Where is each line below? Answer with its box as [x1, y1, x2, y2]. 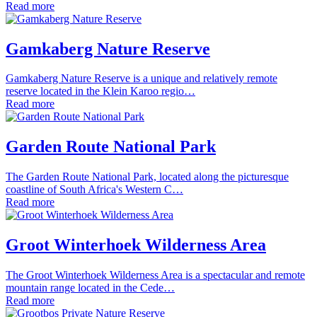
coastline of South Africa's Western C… [6, 183, 183, 196]
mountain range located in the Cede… [6, 282, 175, 294]
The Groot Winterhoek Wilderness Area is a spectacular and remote [6, 269, 305, 282]
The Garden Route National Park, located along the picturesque [6, 171, 289, 183]
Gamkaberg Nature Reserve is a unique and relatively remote [6, 72, 277, 85]
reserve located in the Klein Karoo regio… [6, 85, 195, 98]
